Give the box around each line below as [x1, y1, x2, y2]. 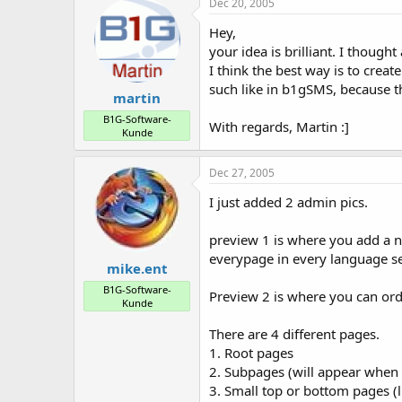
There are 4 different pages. [209, 325, 380, 343]
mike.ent [106, 258, 168, 277]
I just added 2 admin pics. [209, 193, 368, 211]
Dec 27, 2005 [209, 165, 275, 180]
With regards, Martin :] [209, 117, 349, 135]
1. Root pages [209, 344, 293, 362]
